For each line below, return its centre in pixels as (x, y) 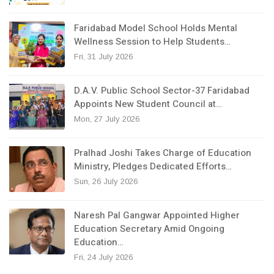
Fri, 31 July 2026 (103, 56)
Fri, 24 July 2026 (103, 257)
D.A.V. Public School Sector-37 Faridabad (162, 90)
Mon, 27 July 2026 (107, 119)
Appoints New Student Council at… (148, 104)
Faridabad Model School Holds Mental (156, 28)
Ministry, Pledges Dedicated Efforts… (153, 166)
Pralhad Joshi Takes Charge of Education (163, 153)
